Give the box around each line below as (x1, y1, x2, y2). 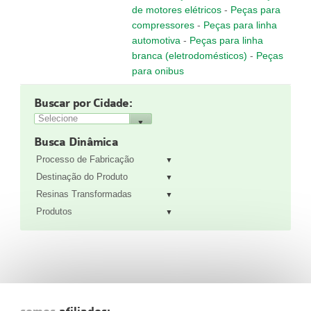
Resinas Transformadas (36, 189, 132, 199)
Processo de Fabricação (36, 154, 134, 165)
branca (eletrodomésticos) (132, 50, 247, 61)
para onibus (132, 65, 184, 76)
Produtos (36, 206, 72, 217)
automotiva (132, 35, 180, 46)
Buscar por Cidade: (34, 96, 133, 110)
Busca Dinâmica (34, 135, 118, 149)
